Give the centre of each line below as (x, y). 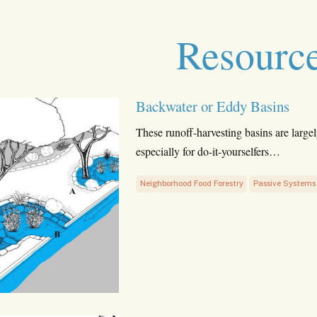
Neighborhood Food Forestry (191, 184)
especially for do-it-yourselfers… (208, 151)
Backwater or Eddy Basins (213, 106)
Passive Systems (284, 184)
